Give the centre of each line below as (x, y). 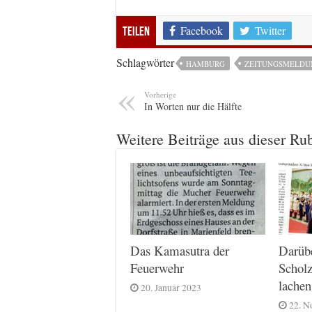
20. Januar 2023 (171, 288)
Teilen (136, 32)
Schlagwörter (145, 62)
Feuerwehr (157, 268)
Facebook (202, 30)
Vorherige (160, 94)
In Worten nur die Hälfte (193, 106)
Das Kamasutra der (180, 251)
